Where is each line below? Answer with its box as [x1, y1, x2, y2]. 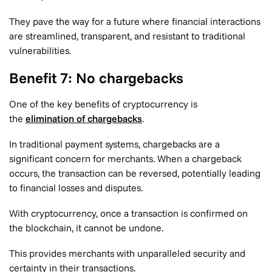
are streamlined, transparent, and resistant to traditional [9, 30, 245, 42]
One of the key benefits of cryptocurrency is [9, 98, 197, 110]
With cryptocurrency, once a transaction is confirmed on [9, 207, 248, 219]
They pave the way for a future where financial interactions [9, 15, 260, 27]
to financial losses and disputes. [9, 182, 143, 194]
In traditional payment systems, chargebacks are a [9, 138, 220, 150]
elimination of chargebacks [25, 112, 142, 124]
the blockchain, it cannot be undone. [9, 222, 163, 234]
